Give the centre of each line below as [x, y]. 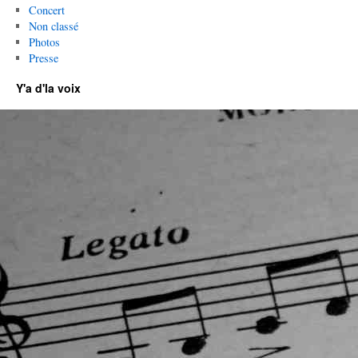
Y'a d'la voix [48, 88]
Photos [44, 42]
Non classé [53, 26]
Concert [46, 10]
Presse [43, 58]
